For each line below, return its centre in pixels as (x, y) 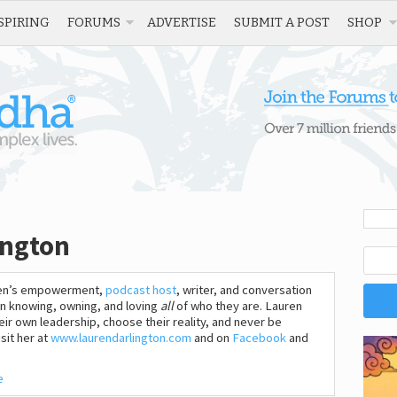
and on (212, 338)
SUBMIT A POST (282, 22)
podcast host (141, 290)
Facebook (259, 338)
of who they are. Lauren (239, 306)
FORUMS (94, 22)
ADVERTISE (182, 22)
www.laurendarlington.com (121, 338)
